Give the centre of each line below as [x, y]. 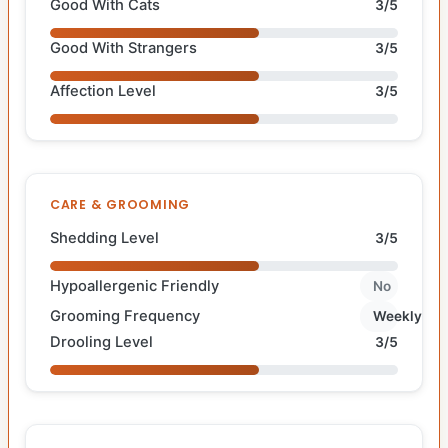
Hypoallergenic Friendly [134, 285]
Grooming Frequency [125, 316]
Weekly [398, 316]
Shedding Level [104, 237]
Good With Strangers [123, 47]
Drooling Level [101, 341]
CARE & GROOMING [120, 204]
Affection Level [103, 90]
